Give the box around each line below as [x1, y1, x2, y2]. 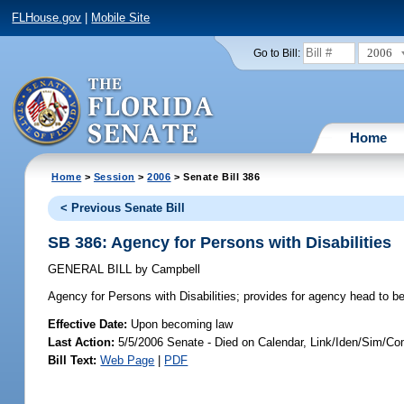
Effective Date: [48, 317, 132, 331]
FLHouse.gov [12, 11, 82, 25]
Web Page [100, 353, 155, 367]
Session [93, 170, 135, 182]
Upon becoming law [131, 317, 234, 331]
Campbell [148, 262, 201, 277]
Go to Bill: [252, 47, 300, 59]
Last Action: [48, 335, 115, 349]
